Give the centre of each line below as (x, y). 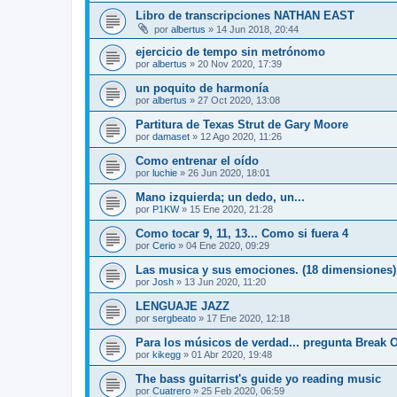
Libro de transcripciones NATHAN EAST (245, 15)
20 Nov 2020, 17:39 (240, 63)
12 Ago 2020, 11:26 (241, 136)
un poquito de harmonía (202, 88)
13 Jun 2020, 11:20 (225, 281)
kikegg (167, 354)
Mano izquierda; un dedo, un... (220, 197)
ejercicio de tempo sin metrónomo (230, 51)
